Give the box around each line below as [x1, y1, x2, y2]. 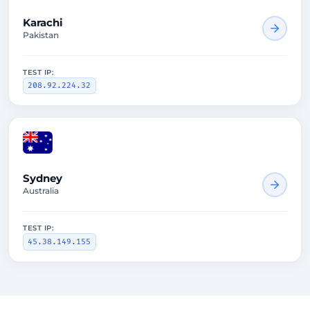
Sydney [23, 172, 62, 185]
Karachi [23, 15, 63, 29]
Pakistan [23, 29, 59, 40]
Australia [23, 185, 59, 197]
